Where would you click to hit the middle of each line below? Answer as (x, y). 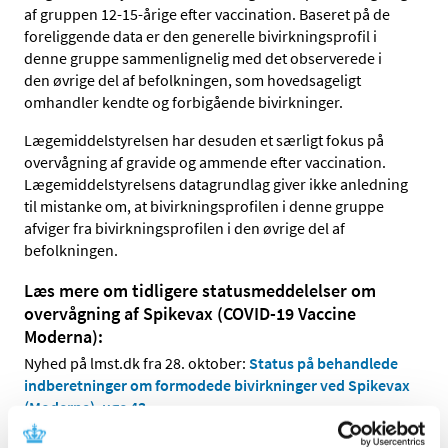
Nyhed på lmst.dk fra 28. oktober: (136, 362)
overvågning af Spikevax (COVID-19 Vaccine (190, 314)
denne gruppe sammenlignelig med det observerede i (203, 58)
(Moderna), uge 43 (85, 406)
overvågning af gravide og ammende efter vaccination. (205, 162)
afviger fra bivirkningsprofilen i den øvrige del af (184, 228)
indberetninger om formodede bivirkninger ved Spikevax (217, 384)
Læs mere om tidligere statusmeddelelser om (200, 291)
